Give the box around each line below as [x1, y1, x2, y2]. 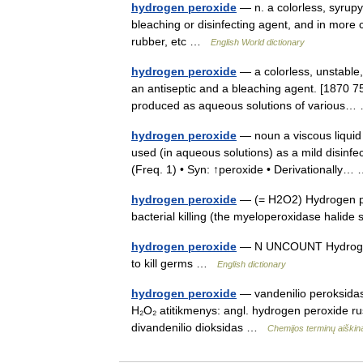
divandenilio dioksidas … [131, 321, 267, 334]
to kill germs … [131, 257, 217, 270]
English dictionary [217, 259, 286, 269]
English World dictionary [211, 37, 305, 47]
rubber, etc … [131, 35, 211, 48]
